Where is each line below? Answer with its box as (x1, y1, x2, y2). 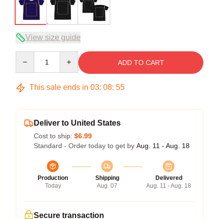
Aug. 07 (97, 182, 117, 189)
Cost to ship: (34, 132, 74, 140)
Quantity (15, 52, 41, 60)
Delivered (155, 175, 182, 181)
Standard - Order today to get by (34, 142, 136, 150)
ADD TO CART (117, 59, 164, 66)
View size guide (25, 33, 81, 42)
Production (38, 175, 68, 181)
